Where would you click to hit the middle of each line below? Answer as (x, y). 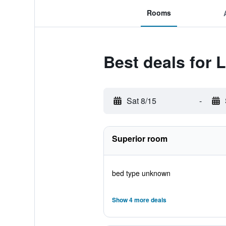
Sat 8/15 (141, 101)
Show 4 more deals (139, 200)
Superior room (139, 138)
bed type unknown (141, 173)
